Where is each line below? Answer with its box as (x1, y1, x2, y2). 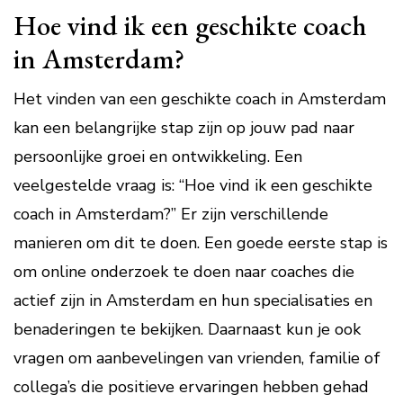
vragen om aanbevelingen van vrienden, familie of (13, 347, 381, 369)
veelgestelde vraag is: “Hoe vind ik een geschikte (13, 175, 372, 196)
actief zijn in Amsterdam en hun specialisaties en (13, 290, 372, 311)
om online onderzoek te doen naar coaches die (13, 261, 354, 282)
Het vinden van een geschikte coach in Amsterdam (13, 88, 386, 110)
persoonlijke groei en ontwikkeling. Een (13, 146, 302, 167)
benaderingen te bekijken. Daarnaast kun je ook (13, 318, 361, 340)
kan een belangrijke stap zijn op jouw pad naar (13, 117, 354, 139)
